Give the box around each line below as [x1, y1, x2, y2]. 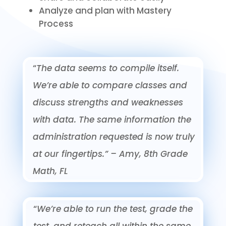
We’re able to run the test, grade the [36, 202, 193, 215]
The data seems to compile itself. [36, 62, 179, 74]
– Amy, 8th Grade [110, 147, 188, 160]
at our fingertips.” [32, 147, 110, 160]
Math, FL [32, 164, 68, 177]
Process [38, 17, 73, 30]
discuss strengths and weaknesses [32, 96, 183, 108]
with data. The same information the [32, 113, 191, 126]
